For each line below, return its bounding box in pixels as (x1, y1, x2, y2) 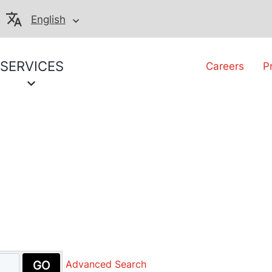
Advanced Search (65, 258, 146, 271)
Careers (206, 60, 245, 72)
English (30, 13, 66, 25)
